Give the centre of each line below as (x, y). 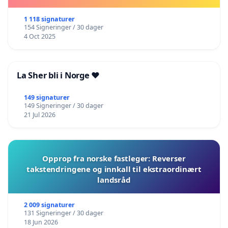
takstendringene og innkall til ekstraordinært (114, 169)
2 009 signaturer (49, 205)
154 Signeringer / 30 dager (63, 27)
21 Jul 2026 (39, 115)
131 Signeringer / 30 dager (63, 213)
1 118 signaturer (49, 19)
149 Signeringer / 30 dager (63, 105)
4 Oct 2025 (39, 36)
